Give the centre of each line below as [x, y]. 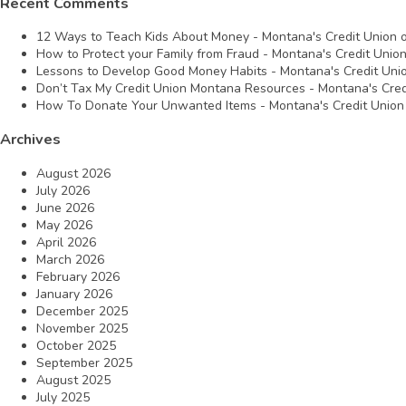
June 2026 [65, 208]
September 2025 [84, 362]
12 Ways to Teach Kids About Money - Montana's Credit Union [217, 36]
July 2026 [63, 190]
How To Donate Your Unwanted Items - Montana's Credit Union [220, 105]
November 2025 [82, 328]
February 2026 [78, 276]
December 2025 [82, 311]
